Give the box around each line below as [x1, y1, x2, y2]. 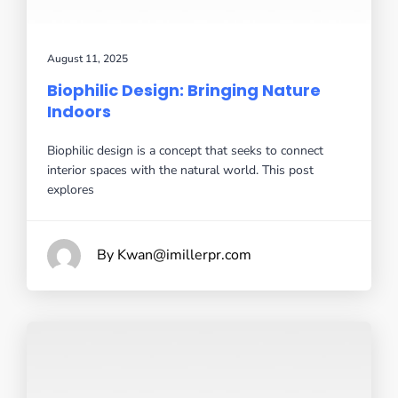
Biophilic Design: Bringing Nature [47, 78, 321, 101]
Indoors [47, 99, 111, 123]
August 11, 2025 [47, 51, 128, 66]
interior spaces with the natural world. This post [47, 161, 314, 179]
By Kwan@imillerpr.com [97, 244, 251, 265]
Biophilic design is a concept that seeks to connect [47, 141, 323, 159]
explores [47, 180, 94, 198]
